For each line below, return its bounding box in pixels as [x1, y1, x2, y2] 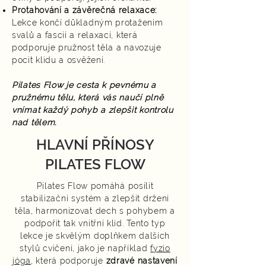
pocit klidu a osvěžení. [12, 55, 106, 65]
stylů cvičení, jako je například [20, 243, 151, 253]
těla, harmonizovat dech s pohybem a [15, 206, 175, 216]
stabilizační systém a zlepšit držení [20, 194, 170, 203]
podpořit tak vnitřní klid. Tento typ [24, 218, 166, 228]
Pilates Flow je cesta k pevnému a [12, 80, 157, 90]
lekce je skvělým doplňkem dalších [20, 231, 170, 240]
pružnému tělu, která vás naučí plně [12, 93, 164, 102]
